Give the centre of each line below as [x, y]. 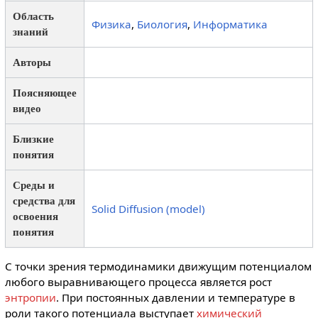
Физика [111, 24]
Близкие [33, 139]
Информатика [230, 24]
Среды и [33, 185]
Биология [162, 24]
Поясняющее [44, 93]
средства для [44, 201]
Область [33, 16]
